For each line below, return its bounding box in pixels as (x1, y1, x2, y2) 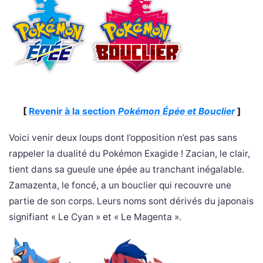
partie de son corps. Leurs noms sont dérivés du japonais (9, 195, 254, 207)
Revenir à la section (28, 106, 118, 117)
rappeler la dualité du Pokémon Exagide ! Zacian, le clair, (9, 148, 250, 159)
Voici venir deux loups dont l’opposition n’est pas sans (9, 132, 237, 143)
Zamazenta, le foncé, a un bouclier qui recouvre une (9, 180, 231, 191)
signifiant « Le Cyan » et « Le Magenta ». (9, 211, 181, 222)
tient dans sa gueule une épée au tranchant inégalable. (9, 164, 244, 175)
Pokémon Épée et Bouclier (117, 106, 235, 117)
